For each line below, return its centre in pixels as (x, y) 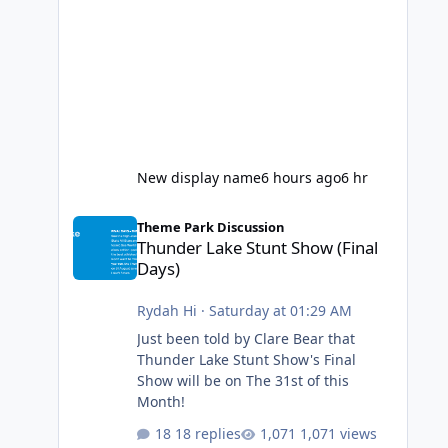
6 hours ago (300, 178)
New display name (198, 178)
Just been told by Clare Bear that (245, 339)
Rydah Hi (166, 311)
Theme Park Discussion (210, 227)
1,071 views (338, 433)
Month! (160, 402)
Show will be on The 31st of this (242, 381)
